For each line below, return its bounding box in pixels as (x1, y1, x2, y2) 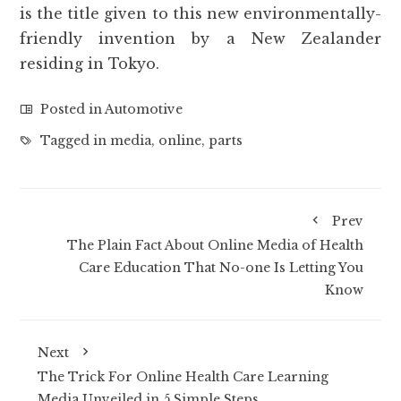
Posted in (37, 101, 106, 118)
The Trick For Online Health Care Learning (38, 369, 329, 386)
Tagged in (37, 132, 111, 149)
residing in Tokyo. (20, 55, 160, 73)
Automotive (105, 101, 183, 118)
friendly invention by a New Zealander (20, 30, 381, 48)
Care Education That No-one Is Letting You (78, 260, 363, 277)
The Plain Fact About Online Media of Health (66, 237, 363, 254)
